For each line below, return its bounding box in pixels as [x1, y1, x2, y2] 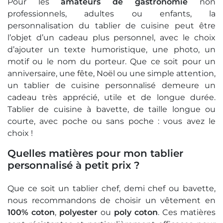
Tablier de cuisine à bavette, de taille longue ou [7, 105, 216, 114]
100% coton [7, 208, 55, 218]
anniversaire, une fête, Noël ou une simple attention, [7, 69, 216, 79]
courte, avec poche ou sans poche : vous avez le [7, 116, 216, 126]
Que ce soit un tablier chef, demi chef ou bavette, [7, 184, 216, 194]
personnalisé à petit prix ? [7, 159, 140, 172]
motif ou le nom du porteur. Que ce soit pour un [7, 57, 216, 67]
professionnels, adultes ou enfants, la [7, 9, 216, 19]
